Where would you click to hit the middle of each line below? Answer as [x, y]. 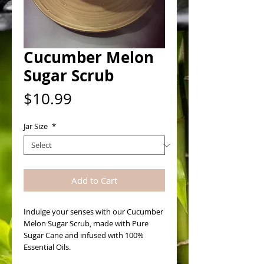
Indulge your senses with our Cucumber [93, 212]
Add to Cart [94, 180]
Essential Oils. [48, 247]
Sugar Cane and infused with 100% [84, 235]
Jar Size [37, 126]
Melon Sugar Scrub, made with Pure [86, 223]
